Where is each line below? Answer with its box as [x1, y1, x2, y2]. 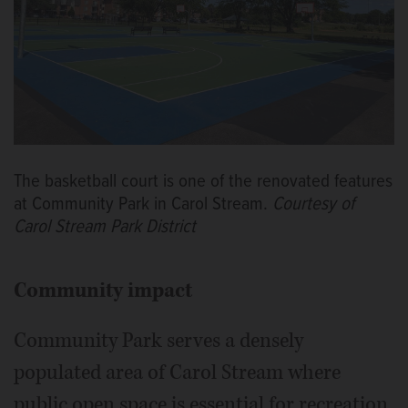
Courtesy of [272, 191, 354, 217]
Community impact [14, 276, 192, 304]
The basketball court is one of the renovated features [14, 168, 393, 194]
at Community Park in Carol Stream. [14, 191, 272, 217]
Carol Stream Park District [14, 214, 196, 240]
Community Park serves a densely [14, 326, 303, 354]
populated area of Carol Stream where [14, 358, 341, 386]
